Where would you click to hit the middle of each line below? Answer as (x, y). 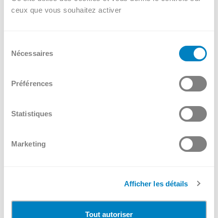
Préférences (32, 83)
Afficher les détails (156, 183)
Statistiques (32, 114)
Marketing (28, 144)
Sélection (18, 44)
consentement (27, 67)
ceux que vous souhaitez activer (66, 10)
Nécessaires (32, 53)
